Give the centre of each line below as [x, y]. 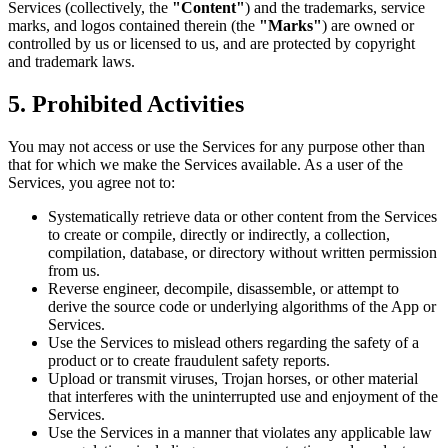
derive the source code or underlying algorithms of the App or [242, 307]
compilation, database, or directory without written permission [242, 253]
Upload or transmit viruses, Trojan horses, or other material [233, 379]
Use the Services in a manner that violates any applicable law [240, 433]
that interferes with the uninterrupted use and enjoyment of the [243, 397]
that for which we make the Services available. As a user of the [205, 165]
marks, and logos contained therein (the [133, 26]
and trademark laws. [71, 62]
